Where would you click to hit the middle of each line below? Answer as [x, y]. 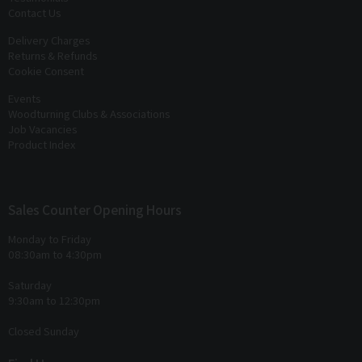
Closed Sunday [44, 331]
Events [24, 99]
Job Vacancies [42, 129]
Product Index [42, 145]
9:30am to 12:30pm [54, 301]
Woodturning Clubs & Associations [89, 114]
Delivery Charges [49, 40]
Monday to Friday [50, 239]
